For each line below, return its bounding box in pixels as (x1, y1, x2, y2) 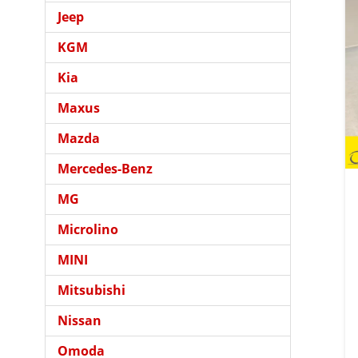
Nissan (58, 312, 101, 330)
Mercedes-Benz (58, 160, 153, 178)
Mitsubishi (58, 281, 125, 300)
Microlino (58, 221, 118, 239)
